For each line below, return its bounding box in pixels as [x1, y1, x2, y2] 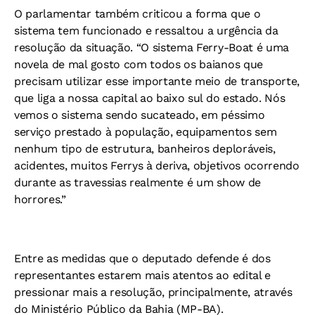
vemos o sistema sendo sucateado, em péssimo [14, 108, 265, 122]
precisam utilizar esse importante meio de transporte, [14, 75, 300, 88]
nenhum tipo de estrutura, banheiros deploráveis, [14, 142, 276, 155]
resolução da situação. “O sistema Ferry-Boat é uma [14, 41, 289, 54]
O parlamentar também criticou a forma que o [14, 7, 261, 20]
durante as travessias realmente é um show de [14, 176, 261, 189]
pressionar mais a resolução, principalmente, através [14, 285, 292, 299]
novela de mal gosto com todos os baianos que [14, 58, 263, 71]
